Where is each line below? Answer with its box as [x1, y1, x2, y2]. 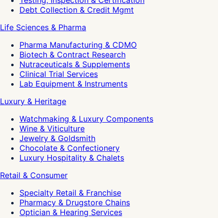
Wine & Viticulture [19, 123, 85, 133]
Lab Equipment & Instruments [19, 78, 127, 89]
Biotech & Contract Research [19, 49, 126, 59]
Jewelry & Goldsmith [19, 133, 95, 143]
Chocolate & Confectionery [19, 143, 120, 153]
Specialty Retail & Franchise [19, 187, 121, 198]
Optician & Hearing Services [19, 207, 122, 217]
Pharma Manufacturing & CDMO [19, 39, 137, 50]
